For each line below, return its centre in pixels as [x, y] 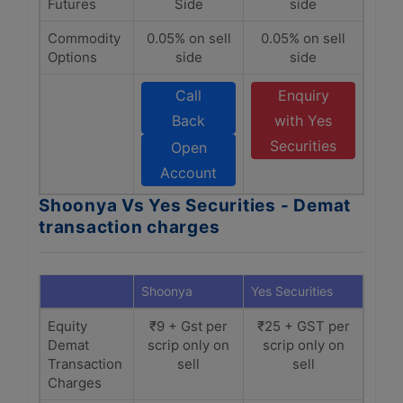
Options [72, 57]
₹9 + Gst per [188, 326]
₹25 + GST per [303, 326]
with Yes [303, 121]
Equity [67, 326]
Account [188, 173]
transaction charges [130, 227]
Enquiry [303, 95]
